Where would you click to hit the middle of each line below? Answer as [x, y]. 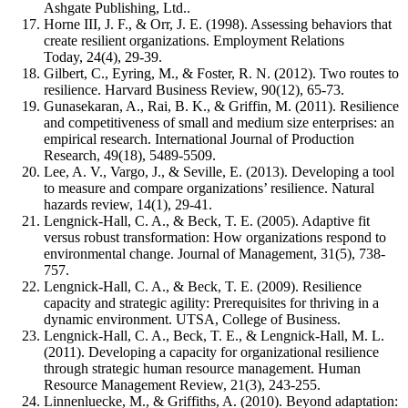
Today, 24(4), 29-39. [103, 57]
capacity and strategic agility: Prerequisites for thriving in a [211, 303]
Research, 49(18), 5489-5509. [130, 156]
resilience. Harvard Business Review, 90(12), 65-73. [194, 90]
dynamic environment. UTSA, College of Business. [192, 320]
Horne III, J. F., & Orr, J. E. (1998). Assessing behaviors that [218, 25]
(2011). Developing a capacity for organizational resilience [211, 352]
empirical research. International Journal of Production [199, 139]
